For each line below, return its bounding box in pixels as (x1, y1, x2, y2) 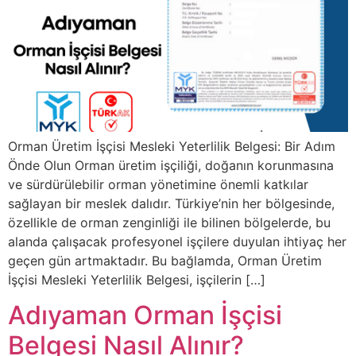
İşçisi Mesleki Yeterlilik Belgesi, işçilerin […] (8, 272, 265, 288)
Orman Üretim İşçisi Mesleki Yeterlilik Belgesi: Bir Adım (8, 138, 335, 154)
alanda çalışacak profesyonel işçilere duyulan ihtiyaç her (8, 234, 346, 250)
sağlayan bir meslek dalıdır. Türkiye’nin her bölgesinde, (8, 195, 335, 211)
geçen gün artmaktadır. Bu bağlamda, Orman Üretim (8, 253, 322, 269)
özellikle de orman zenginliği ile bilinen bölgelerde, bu (8, 215, 331, 230)
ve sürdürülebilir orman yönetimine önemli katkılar (8, 176, 308, 192)
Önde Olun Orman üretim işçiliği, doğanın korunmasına (8, 157, 334, 173)
